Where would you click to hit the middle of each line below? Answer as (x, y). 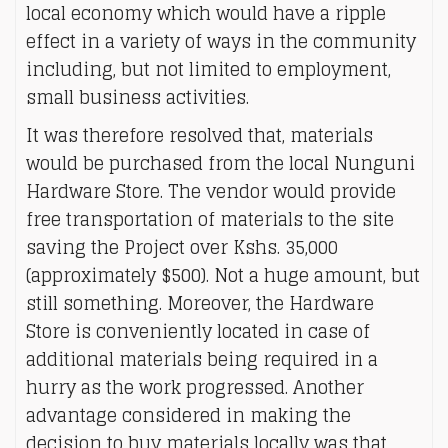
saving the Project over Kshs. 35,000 (182, 247)
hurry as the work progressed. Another (195, 387)
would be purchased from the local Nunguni (220, 163)
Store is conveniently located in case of (198, 331)
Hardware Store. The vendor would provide (211, 191)
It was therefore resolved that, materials (199, 135)
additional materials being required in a (202, 359)
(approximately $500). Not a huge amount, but (223, 275)
